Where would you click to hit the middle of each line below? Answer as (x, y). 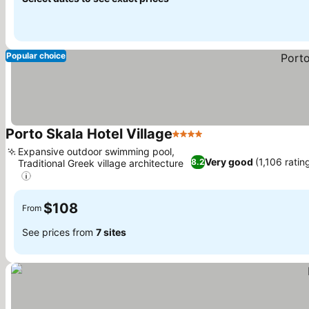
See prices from (59, 232)
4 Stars (190, 141)
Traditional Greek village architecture (101, 163)
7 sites (111, 232)
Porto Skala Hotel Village (89, 133)
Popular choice (36, 55)
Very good (229, 162)
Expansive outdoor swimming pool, (96, 151)
